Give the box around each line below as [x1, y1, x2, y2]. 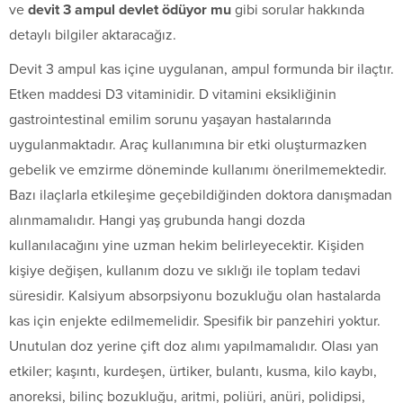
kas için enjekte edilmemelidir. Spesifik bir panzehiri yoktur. [9, 312, 381, 331]
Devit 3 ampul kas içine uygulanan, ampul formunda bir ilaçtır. [9, 60, 394, 79]
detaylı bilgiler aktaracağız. [9, 26, 176, 45]
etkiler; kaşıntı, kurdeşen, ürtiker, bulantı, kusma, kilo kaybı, [9, 363, 377, 381]
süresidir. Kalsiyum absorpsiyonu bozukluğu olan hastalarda [9, 287, 381, 306]
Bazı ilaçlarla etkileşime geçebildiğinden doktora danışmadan [9, 186, 392, 205]
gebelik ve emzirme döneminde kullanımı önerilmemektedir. [9, 161, 387, 180]
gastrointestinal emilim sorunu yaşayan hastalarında [9, 111, 331, 130]
